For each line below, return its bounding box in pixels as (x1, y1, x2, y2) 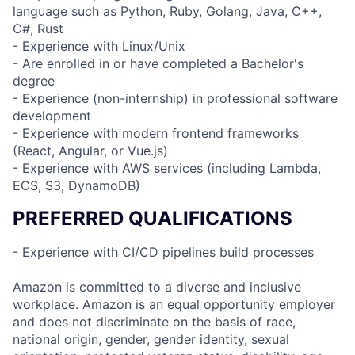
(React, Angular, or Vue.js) (13, 142, 168, 158)
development (13, 107, 91, 124)
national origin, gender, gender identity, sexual (13, 330, 289, 347)
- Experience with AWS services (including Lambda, (13, 159, 321, 176)
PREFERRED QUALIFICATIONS (13, 206, 292, 230)
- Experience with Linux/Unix (13, 37, 185, 54)
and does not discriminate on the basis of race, (13, 313, 296, 330)
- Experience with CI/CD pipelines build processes (13, 243, 314, 260)
